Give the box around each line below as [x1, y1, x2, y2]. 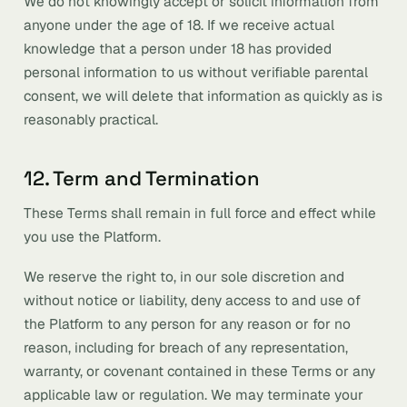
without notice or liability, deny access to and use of [24, 291, 361, 310]
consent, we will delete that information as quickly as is [24, 86, 382, 105]
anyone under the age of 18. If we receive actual [24, 15, 334, 35]
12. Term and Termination [24, 165, 260, 191]
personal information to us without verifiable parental [24, 63, 368, 82]
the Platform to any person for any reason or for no [24, 314, 351, 333]
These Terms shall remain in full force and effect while [24, 203, 376, 223]
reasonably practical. [24, 110, 158, 129]
